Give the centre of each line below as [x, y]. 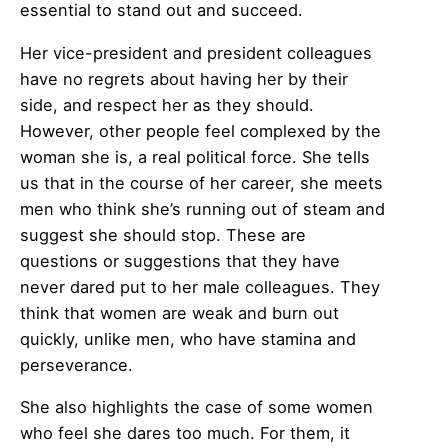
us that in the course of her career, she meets [201, 182]
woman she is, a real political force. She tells [195, 156]
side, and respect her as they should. [167, 104]
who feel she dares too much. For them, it [185, 433]
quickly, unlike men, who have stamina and [188, 338]
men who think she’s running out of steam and [202, 208]
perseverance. [76, 364]
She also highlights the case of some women [196, 407]
